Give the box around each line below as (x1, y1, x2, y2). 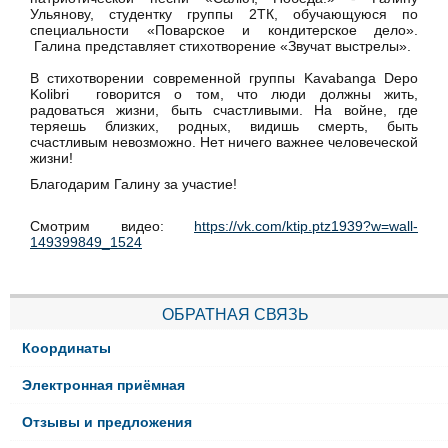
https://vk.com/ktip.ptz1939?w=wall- (194, 218, 418, 235)
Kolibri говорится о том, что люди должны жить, (30, 86, 418, 103)
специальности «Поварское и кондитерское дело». (30, 22, 418, 39)
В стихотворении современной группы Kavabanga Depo (30, 70, 418, 87)
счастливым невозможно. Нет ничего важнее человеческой (30, 134, 418, 151)
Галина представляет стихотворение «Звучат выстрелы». (30, 38, 411, 55)
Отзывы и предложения (22, 414, 193, 431)
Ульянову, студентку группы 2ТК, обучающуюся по (30, 6, 418, 23)
